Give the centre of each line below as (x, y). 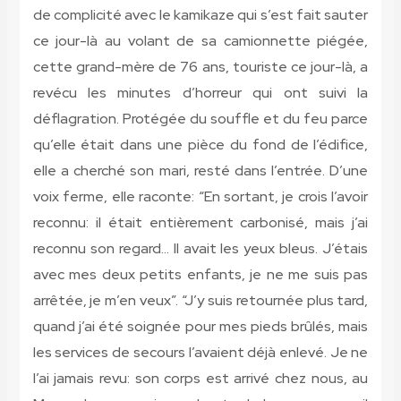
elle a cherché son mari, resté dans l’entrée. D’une (200, 171)
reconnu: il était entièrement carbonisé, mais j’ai (200, 223)
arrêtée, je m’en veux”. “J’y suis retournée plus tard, (200, 301)
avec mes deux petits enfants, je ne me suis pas (200, 275)
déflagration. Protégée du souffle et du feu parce (200, 119)
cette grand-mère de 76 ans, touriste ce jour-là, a (200, 67)
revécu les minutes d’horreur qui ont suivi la (200, 93)
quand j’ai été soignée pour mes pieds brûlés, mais (200, 327)
